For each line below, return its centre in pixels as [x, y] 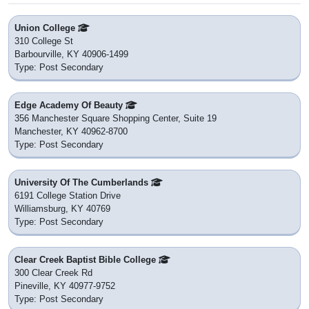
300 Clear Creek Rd [53, 272]
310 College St [44, 41]
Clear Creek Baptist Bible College [87, 259]
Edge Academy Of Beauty [70, 105]
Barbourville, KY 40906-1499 [71, 54]
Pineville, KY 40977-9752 [65, 286]
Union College [46, 28]
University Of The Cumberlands [83, 182]
